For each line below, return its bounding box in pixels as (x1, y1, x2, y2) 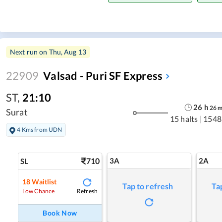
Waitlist (32, 177, 57, 186)
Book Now (43, 208, 77, 217)
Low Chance (22, 187, 55, 195)
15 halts (169, 114, 198, 124)
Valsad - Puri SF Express (43, 69, 163, 83)
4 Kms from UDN (17, 125, 62, 133)
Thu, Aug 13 (49, 48, 87, 56)
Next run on (10, 48, 49, 56)
